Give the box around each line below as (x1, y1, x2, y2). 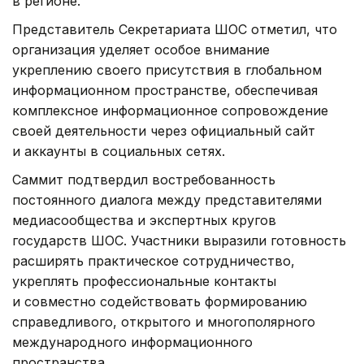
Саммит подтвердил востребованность (12, 171, 275, 188)
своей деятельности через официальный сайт (12, 123, 315, 140)
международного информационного (12, 334, 253, 351)
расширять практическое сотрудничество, (12, 253, 295, 270)
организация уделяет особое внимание (12, 41, 270, 58)
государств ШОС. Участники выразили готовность (12, 232, 346, 249)
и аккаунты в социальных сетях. (12, 143, 225, 160)
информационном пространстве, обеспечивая (12, 82, 318, 99)
